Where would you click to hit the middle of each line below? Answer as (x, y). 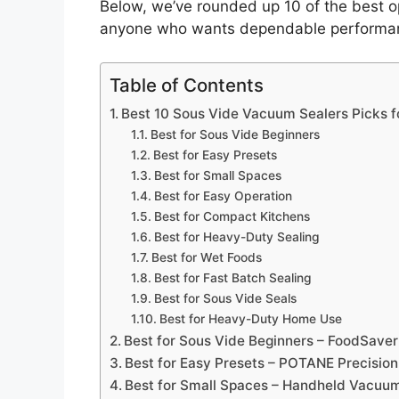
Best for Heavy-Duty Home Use (250, 319)
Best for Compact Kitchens (232, 217)
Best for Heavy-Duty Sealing (236, 237)
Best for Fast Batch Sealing (232, 278)
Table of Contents (187, 85)
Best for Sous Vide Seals (225, 299)
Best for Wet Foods (206, 258)
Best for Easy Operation (223, 196)
